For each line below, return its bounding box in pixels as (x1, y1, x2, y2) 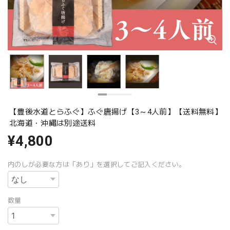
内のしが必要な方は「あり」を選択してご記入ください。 (8, 160, 186, 168)
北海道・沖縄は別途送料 (9, 118, 96, 128)
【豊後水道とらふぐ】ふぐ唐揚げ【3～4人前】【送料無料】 (9, 107, 222, 117)
